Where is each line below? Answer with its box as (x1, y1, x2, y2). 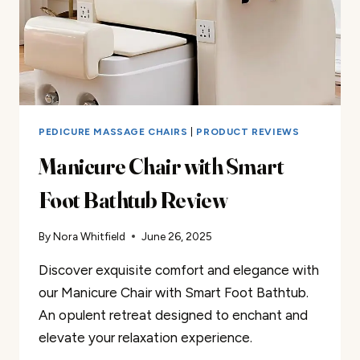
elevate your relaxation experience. (39, 329, 252, 346)
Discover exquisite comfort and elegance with (39, 262, 319, 279)
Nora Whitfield (53, 230, 126, 243)
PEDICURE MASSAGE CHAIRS (39, 125, 188, 137)
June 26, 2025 (141, 230, 213, 243)
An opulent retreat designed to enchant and (39, 307, 308, 324)
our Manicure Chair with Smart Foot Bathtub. (39, 284, 309, 301)
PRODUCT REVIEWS (196, 125, 300, 137)
